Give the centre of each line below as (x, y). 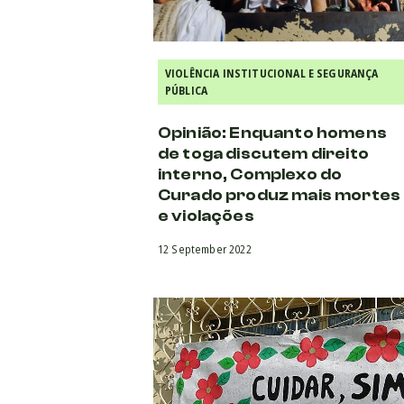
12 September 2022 (205, 249)
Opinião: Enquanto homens (272, 133)
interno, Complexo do (250, 174)
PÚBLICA (187, 90)
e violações (206, 216)
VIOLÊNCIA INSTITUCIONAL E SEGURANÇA (272, 73)
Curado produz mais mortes (280, 195)
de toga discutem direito (263, 153)
